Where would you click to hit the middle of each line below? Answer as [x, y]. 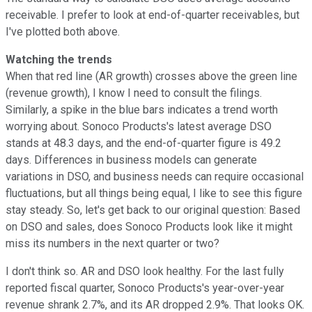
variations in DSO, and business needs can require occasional [155, 176]
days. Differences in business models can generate [131, 159]
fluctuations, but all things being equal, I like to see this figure [154, 193]
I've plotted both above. [63, 31]
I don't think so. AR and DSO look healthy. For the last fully [145, 271]
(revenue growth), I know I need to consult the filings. [134, 93]
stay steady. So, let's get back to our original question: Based [153, 210]
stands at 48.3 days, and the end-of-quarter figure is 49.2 [143, 143]
